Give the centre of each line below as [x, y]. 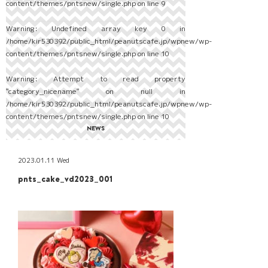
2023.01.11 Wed [44, 161]
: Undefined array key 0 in [110, 29]
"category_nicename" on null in [96, 92]
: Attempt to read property [110, 79]
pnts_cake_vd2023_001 [65, 179]
